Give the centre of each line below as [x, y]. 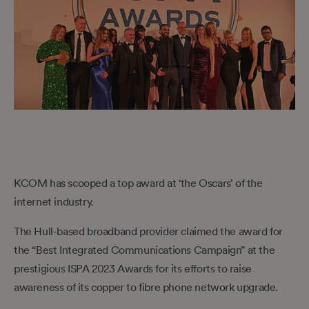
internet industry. [53, 201]
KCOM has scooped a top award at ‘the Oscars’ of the [138, 182]
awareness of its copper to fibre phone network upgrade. [146, 287]
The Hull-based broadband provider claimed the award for [149, 231]
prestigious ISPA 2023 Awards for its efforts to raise [133, 268]
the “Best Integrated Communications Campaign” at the [144, 249]
